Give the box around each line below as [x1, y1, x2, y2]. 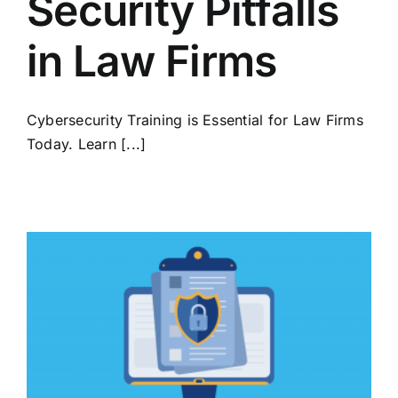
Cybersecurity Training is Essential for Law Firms [27, 110, 363, 129]
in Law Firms [27, 34, 277, 87]
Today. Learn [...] [27, 134, 147, 153]
